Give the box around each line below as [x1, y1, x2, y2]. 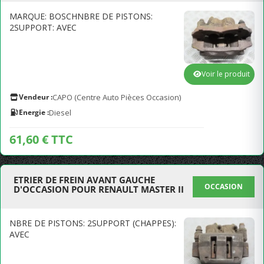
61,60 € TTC [9, 131, 73, 147]
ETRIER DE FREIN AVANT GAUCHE [14, 174, 155, 186]
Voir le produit [202, 69, 250, 79]
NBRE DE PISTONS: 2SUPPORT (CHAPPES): [9, 217, 176, 229]
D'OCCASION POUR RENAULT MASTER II [14, 183, 184, 195]
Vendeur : [19, 92, 52, 102]
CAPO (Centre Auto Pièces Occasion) [52, 92, 181, 103]
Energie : [19, 107, 49, 117]
